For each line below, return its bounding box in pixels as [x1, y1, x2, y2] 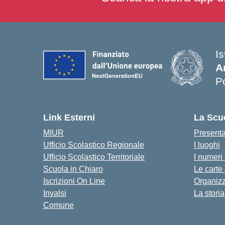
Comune [43, 201, 74, 209]
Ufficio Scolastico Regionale [43, 141, 144, 149]
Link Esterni [43, 113, 95, 123]
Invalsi [43, 189, 66, 197]
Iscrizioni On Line [43, 177, 105, 185]
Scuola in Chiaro [43, 165, 103, 173]
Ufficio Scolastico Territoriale [43, 153, 145, 161]
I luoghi [194, 141, 220, 149]
